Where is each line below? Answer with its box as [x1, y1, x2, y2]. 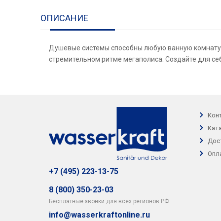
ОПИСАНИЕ [40, 13, 88, 23]
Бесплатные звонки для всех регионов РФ [49, 198, 169, 205]
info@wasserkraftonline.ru [49, 210, 150, 220]
